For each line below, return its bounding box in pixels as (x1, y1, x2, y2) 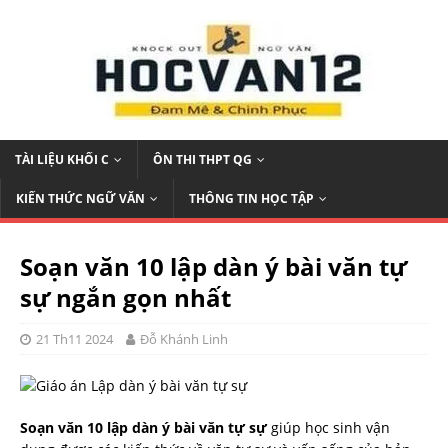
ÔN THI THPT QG (153, 151, 252, 168)
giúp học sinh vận (267, 418, 390, 437)
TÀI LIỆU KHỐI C (15, 151, 109, 168)
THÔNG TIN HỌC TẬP (189, 190, 314, 207)
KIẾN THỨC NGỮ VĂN (16, 190, 145, 207)
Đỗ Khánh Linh (140, 330, 228, 348)
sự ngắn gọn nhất (20, 281, 231, 314)
